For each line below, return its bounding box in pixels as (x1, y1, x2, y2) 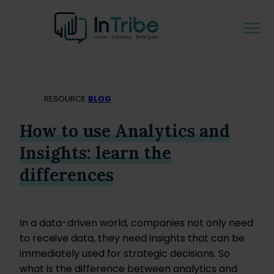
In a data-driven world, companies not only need (20, 216, 253, 231)
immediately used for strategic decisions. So (20, 246, 230, 261)
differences (20, 164, 114, 187)
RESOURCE (44, 93, 86, 105)
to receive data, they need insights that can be (20, 231, 245, 246)
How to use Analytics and (20, 120, 230, 143)
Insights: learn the (20, 142, 171, 165)
